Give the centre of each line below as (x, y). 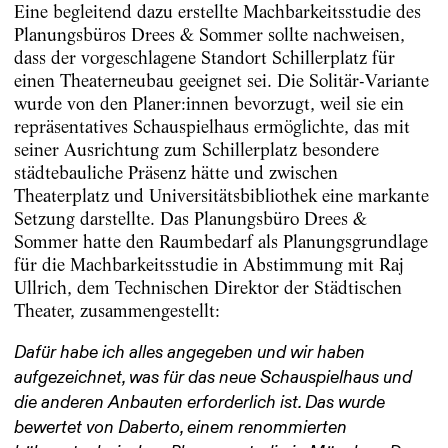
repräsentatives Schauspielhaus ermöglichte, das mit (211, 126)
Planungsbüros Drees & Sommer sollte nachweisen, (209, 34)
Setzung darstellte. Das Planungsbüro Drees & (190, 218)
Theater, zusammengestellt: (116, 310)
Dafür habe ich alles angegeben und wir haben (189, 352)
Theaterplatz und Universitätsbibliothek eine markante (221, 195)
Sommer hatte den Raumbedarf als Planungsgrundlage (220, 241)
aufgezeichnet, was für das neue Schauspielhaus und (212, 377)
